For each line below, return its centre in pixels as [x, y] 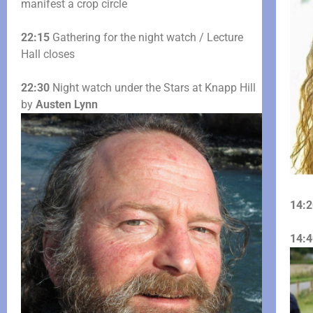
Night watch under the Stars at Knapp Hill [153, 88]
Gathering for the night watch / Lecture [146, 38]
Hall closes [48, 54]
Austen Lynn [67, 105]
